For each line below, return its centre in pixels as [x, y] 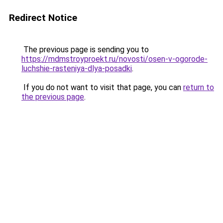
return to [199, 87]
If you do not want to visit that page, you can [102, 87]
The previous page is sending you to [85, 50]
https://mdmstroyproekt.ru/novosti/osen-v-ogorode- [114, 59]
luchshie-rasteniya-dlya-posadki [77, 68]
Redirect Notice [43, 18]
